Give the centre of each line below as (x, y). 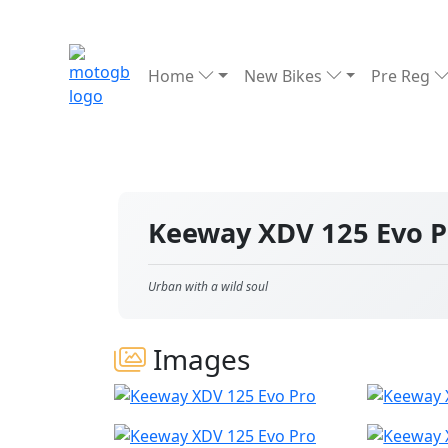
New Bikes (284, 76)
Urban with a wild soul (208, 286)
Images (198, 359)
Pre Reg (403, 76)
